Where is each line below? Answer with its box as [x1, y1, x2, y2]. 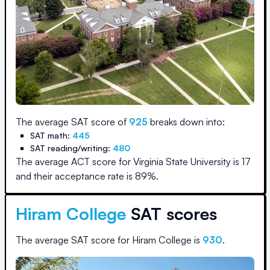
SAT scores [126, 203, 217, 224]
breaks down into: [148, 116, 225, 128]
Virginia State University [133, 155, 231, 168]
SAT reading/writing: [30, 143, 113, 153]
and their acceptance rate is [16, 170, 135, 182]
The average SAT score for [16, 234, 132, 246]
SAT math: [30, 130, 72, 140]
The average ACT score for [16, 155, 133, 168]
